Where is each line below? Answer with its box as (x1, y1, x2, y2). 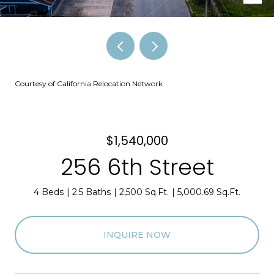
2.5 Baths (72, 187, 111, 198)
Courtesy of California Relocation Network (15, 79, 163, 88)
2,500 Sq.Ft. (119, 187, 169, 198)
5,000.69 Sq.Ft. (177, 187, 240, 198)
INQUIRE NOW (103, 229, 171, 240)
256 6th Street (60, 152, 214, 183)
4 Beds (34, 187, 64, 198)
